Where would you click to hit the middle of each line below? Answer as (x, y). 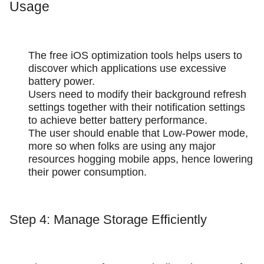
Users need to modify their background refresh (137, 94)
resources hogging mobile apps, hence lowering (141, 159)
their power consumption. (88, 172)
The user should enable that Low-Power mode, (138, 133)
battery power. (63, 81)
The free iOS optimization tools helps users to (135, 55)
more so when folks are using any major (122, 146)
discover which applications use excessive (127, 68)
